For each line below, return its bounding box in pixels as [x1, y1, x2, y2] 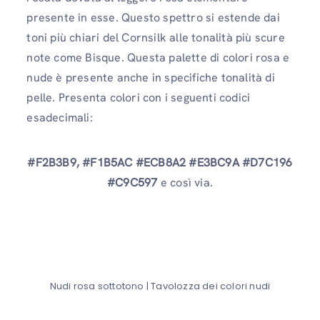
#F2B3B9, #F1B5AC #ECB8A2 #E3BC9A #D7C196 [27, 154, 293, 170]
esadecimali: [26, 109, 93, 125]
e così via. [157, 174, 213, 190]
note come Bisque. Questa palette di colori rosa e [26, 49, 290, 65]
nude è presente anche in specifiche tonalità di [26, 69, 275, 85]
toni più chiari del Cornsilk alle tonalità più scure [26, 29, 285, 45]
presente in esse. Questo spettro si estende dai [26, 9, 280, 25]
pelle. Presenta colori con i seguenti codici [26, 89, 251, 105]
